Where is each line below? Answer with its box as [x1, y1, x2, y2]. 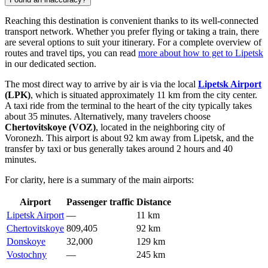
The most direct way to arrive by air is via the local [5, 79, 198, 90]
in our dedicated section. [5, 59, 96, 69]
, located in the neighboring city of [96, 122, 225, 133]
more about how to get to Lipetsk [138, 48, 263, 59]
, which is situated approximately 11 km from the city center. [31, 90, 257, 100]
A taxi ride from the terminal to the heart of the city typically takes [5, 100, 252, 111]
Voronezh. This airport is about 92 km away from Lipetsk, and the [5, 133, 254, 144]
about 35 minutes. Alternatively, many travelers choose [5, 111, 211, 122]
